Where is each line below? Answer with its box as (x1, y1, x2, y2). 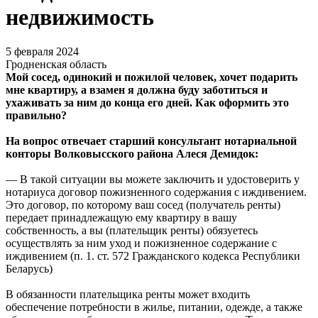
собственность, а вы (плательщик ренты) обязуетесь (6, 224, 258, 237)
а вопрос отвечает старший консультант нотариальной (14, 135, 297, 148)
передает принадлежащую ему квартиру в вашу (6, 212, 237, 224)
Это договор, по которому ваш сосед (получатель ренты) (6, 199, 280, 212)
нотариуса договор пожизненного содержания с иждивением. (6, 186, 307, 199)
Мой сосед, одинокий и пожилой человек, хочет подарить (6, 71, 297, 84)
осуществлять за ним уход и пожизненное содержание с (6, 237, 277, 250)
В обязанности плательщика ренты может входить (6, 288, 250, 301)
